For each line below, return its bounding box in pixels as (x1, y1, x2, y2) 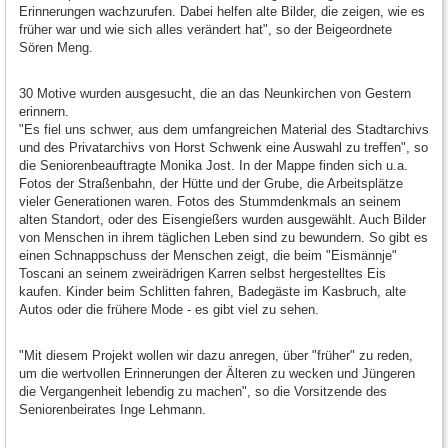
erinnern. (19, 103, 69, 119)
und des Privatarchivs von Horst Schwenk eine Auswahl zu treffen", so (19, 139, 428, 155)
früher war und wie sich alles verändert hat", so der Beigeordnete (19, 21, 392, 37)
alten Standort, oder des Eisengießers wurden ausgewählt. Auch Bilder (19, 211, 426, 227)
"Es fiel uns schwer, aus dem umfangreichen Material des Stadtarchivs (19, 121, 429, 137)
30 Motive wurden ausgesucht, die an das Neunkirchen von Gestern (19, 85, 411, 101)
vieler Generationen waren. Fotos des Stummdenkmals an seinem (19, 193, 401, 209)
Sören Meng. (19, 39, 93, 55)
